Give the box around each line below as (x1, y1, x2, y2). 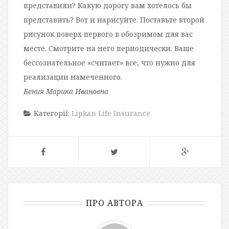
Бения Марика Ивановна (24, 86, 108, 96)
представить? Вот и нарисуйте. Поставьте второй (24, 14, 204, 25)
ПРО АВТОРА (86, 197, 143, 209)
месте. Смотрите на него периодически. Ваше (24, 43, 194, 53)
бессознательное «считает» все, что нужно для (24, 57, 195, 67)
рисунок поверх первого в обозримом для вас (24, 29, 193, 39)
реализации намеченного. (24, 72, 122, 82)
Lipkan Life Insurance (72, 108, 150, 118)
